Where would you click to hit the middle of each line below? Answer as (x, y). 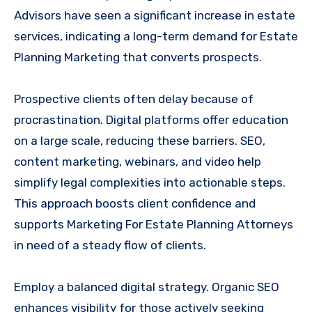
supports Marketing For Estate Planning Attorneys (154, 224)
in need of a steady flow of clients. (110, 245)
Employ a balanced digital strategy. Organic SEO (147, 287)
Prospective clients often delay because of (134, 99)
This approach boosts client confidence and (135, 203)
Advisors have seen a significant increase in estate (155, 15)
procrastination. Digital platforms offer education (151, 119)
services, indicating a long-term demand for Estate (156, 36)
